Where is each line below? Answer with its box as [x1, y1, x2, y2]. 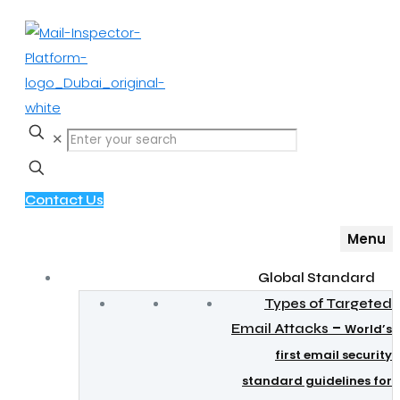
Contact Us [25, 192, 104, 208]
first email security [275, 346, 392, 363]
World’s [345, 321, 392, 337]
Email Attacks [231, 321, 329, 337]
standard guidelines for [242, 372, 392, 389]
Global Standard [258, 270, 375, 286]
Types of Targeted [264, 296, 392, 312]
